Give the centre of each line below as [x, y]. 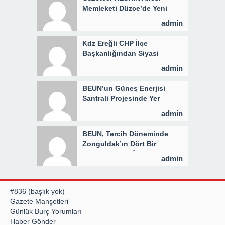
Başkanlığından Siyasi [121, 53]
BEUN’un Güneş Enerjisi [124, 88]
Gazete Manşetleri [39, 201]
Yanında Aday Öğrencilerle [128, 153]
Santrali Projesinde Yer [121, 98]
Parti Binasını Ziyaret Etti [125, 18]
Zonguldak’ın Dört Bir [119, 143]
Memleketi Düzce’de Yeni [125, 8]
